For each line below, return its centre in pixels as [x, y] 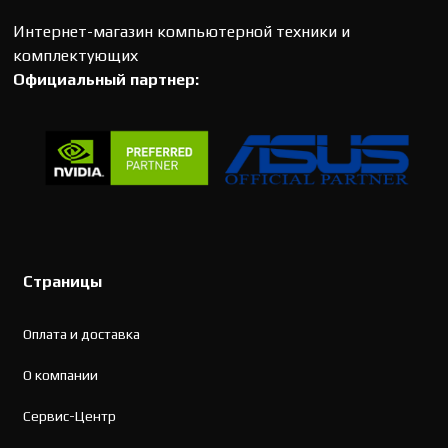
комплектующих [76, 56]
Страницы [63, 282]
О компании [61, 375]
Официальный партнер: [106, 80]
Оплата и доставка [82, 334]
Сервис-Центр [70, 416]
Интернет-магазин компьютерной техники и [182, 32]
